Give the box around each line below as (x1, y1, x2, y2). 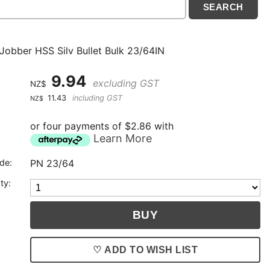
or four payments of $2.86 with (30, 120, 174, 133)
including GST (70, 93, 123, 103)
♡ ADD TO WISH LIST (93, 244, 198, 255)
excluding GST (90, 77, 160, 90)
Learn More (93, 132, 152, 145)
